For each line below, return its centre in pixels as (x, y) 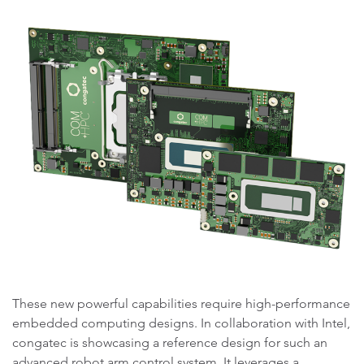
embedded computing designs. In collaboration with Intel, (181, 323)
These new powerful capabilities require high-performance (181, 303)
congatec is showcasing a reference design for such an (170, 342)
